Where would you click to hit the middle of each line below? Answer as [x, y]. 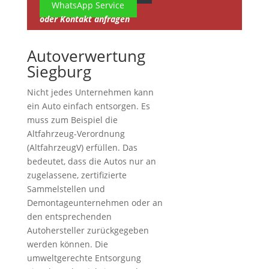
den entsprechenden [69, 216]
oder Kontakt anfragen [84, 19]
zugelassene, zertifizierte [77, 175]
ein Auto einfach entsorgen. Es [88, 106]
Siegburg [59, 71]
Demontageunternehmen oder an [95, 203]
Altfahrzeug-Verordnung [76, 134]
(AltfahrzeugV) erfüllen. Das [82, 147]
